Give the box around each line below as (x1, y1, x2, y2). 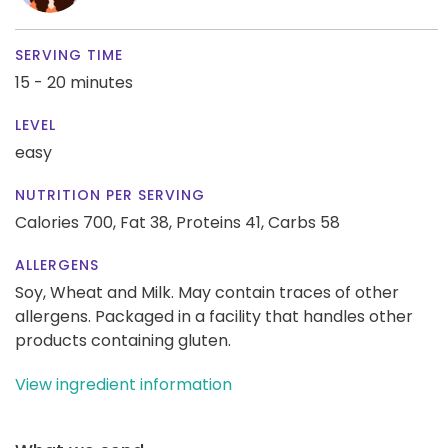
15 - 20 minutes (15, 70, 133, 94)
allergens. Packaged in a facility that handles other (15, 304, 413, 328)
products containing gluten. (15, 328, 231, 352)
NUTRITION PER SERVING (15, 184, 205, 205)
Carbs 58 (268, 210, 340, 234)
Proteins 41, (176, 210, 264, 234)
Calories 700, (15, 210, 120, 234)
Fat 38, (120, 210, 172, 234)
